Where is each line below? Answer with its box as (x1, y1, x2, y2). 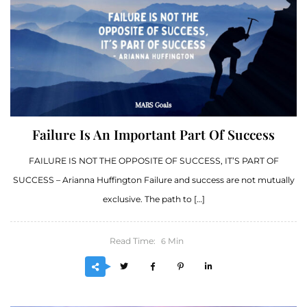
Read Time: (110, 235, 156, 246)
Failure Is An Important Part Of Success (32, 125, 275, 143)
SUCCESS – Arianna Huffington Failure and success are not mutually (12, 174, 295, 185)
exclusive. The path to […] (102, 193, 205, 204)
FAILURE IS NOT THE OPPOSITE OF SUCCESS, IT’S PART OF (28, 155, 279, 166)
